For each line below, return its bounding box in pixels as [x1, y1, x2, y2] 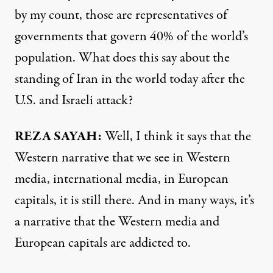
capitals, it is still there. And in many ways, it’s [15, 190, 254, 210]
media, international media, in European [15, 169, 229, 189]
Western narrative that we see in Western [15, 147, 230, 168]
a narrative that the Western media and [15, 211, 219, 232]
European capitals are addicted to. [15, 233, 191, 253]
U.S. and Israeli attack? [15, 90, 133, 110]
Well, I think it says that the [102, 126, 251, 146]
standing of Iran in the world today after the [15, 69, 245, 89]
